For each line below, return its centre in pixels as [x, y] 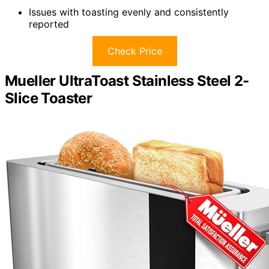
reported [49, 24]
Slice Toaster [49, 98]
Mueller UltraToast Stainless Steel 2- [127, 80]
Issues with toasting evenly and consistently [129, 12]
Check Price [134, 51]
